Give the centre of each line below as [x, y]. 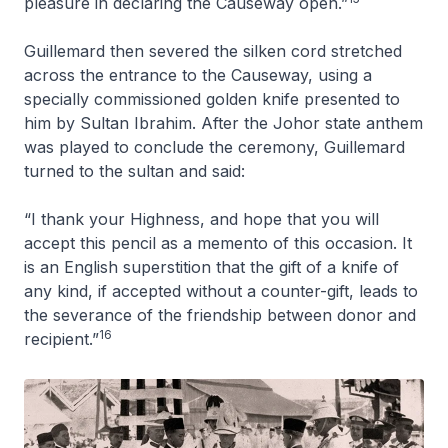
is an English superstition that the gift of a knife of [211, 266]
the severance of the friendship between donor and [220, 314]
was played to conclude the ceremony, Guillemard [214, 146]
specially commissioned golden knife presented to [212, 98]
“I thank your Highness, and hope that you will [201, 218]
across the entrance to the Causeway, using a [198, 74]
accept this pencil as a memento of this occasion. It [218, 242]
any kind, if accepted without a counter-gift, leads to [221, 290]
